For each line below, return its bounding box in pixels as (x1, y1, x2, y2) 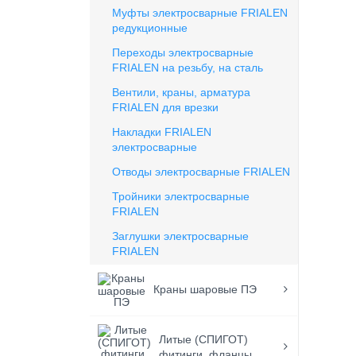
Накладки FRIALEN (112, 126, 212, 138)
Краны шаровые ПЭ (153, 283, 257, 296)
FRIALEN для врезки (112, 101, 219, 114)
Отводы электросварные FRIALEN (112, 165, 291, 178)
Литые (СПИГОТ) (159, 333, 249, 346)
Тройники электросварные (112, 190, 250, 203)
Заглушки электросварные (112, 230, 250, 242)
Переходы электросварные (112, 46, 254, 59)
